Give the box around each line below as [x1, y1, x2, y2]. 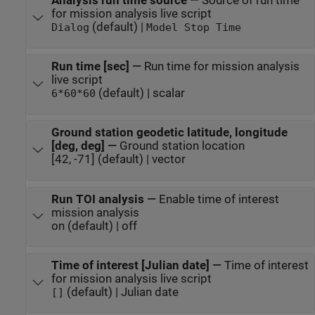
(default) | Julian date [63, 285, 179, 299]
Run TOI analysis [51, 192, 144, 206]
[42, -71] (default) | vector [51, 153, 186, 167]
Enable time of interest [158, 192, 279, 206]
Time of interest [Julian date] [51, 258, 210, 272]
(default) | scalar [95, 86, 185, 101]
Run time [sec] [51, 60, 129, 74]
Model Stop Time [146, 22, 241, 34]
